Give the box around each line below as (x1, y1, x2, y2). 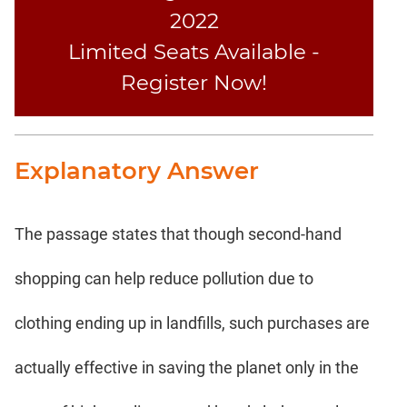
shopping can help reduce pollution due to (15, 268, 313, 288)
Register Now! (121, 69, 268, 95)
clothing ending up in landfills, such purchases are (15, 313, 370, 333)
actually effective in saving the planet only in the (15, 357, 359, 377)
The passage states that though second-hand (15, 223, 342, 243)
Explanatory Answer (15, 155, 259, 185)
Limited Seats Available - (68, 38, 321, 65)
